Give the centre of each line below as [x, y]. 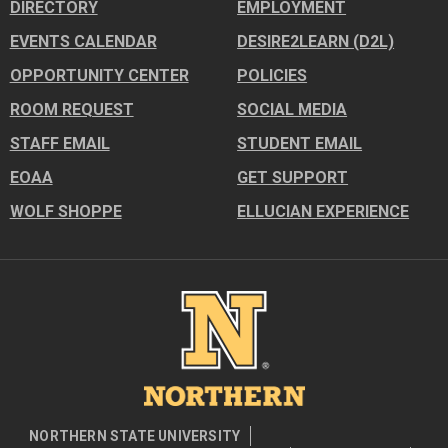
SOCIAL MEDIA [292, 110]
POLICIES [272, 76]
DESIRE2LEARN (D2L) [316, 42]
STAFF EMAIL [59, 144]
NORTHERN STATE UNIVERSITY [135, 435]
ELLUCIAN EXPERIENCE [323, 212]
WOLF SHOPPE [65, 212]
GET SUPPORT [293, 178]
